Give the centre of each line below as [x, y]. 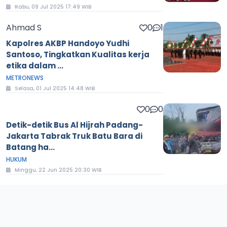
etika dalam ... [35, 66]
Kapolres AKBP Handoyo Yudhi [68, 44]
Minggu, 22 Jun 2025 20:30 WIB [58, 170]
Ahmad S [24, 28]
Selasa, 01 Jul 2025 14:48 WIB [55, 89]
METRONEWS [25, 78]
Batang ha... [30, 147]
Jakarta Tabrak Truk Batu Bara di [74, 136]
